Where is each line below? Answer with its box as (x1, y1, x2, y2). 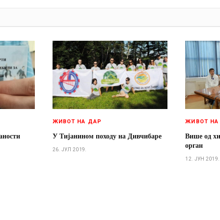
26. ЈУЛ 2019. (52, 147, 87, 153)
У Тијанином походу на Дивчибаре (52, 131, 162, 141)
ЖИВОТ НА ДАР (52, 118, 102, 125)
